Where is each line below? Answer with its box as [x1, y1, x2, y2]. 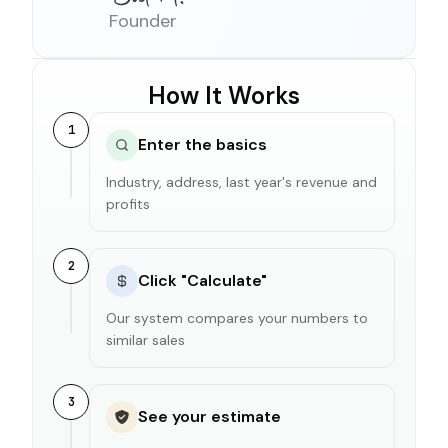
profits [106, 194, 150, 213]
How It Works [148, 79, 300, 111]
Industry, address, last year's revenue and [106, 172, 377, 191]
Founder [109, 9, 177, 34]
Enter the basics [138, 133, 267, 155]
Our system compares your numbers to [106, 308, 368, 327]
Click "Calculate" [138, 269, 267, 291]
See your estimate [138, 405, 281, 427]
